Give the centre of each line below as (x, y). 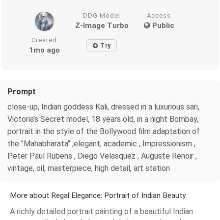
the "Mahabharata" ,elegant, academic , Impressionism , (101, 143)
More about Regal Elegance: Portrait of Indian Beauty (98, 195)
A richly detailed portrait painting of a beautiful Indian (101, 211)
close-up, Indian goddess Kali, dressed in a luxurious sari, (103, 107)
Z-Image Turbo (102, 25)
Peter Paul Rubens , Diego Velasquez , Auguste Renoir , (102, 156)
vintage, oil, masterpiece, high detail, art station (89, 168)
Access (159, 15)
